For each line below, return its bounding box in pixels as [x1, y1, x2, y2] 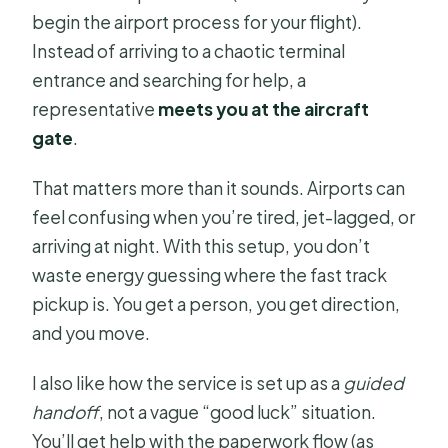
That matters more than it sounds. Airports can [32, 177, 406, 200]
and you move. [32, 322, 151, 345]
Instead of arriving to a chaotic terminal [32, 40, 346, 63]
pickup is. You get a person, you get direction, [32, 293, 401, 316]
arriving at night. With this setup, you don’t [32, 235, 371, 258]
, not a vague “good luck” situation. [99, 401, 377, 424]
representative [32, 98, 159, 121]
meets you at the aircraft [158, 98, 370, 121]
